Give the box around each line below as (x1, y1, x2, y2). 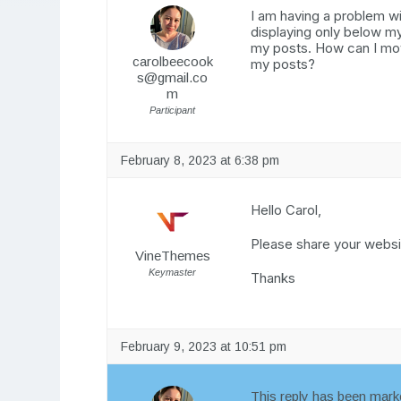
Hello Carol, (251, 201, 322, 219)
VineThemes (134, 248, 210, 264)
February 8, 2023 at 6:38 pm (121, 153, 280, 168)
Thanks (251, 269, 296, 287)
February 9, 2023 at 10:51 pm (121, 339, 287, 354)
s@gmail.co (137, 70, 209, 86)
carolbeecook (132, 54, 213, 70)
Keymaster (149, 267, 197, 278)
